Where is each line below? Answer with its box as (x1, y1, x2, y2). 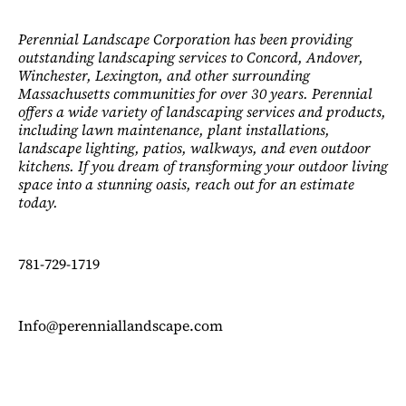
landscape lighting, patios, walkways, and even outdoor (18, 137, 371, 158)
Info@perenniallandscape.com (18, 314, 223, 335)
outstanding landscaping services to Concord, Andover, (18, 46, 363, 67)
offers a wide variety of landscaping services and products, (18, 101, 386, 121)
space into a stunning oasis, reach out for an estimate (18, 173, 354, 194)
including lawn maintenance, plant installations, (18, 119, 330, 140)
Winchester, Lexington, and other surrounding (18, 64, 310, 85)
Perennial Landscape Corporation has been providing (18, 28, 353, 49)
